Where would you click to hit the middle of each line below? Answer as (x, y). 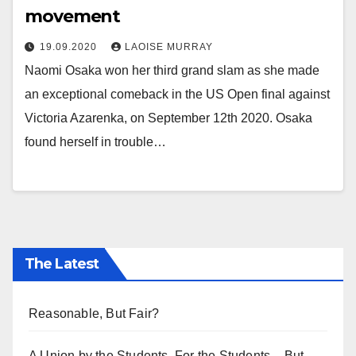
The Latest (62, 263)
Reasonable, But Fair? (94, 313)
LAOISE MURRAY (169, 47)
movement (73, 17)
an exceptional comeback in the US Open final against (177, 95)
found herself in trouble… (95, 142)
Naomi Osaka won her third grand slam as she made (172, 71)
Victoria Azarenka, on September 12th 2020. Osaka (168, 118)
